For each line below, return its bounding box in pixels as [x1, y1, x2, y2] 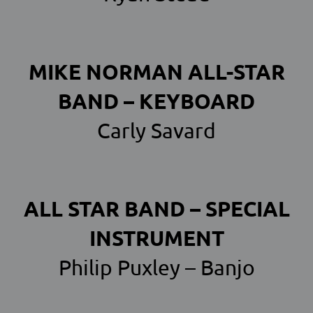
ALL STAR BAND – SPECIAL [23, 196, 290, 221]
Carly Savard [97, 118, 216, 143]
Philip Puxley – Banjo [58, 255, 255, 279]
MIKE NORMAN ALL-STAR [28, 59, 285, 85]
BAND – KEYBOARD [58, 88, 255, 114]
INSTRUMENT [89, 225, 224, 251]
